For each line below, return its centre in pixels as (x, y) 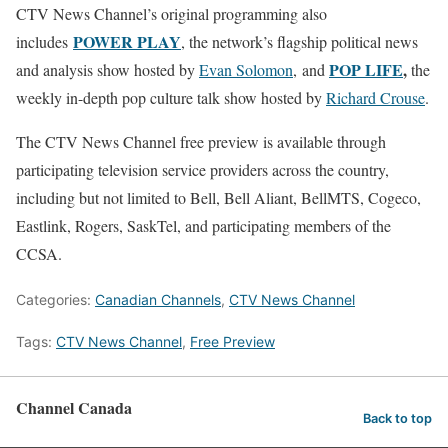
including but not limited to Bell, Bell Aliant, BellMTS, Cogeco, (218, 197)
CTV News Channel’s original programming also (171, 13)
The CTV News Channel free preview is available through (201, 141)
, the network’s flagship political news (299, 41)
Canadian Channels (158, 299)
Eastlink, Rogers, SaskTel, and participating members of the (203, 225)
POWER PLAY (127, 41)
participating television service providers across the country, (202, 169)
